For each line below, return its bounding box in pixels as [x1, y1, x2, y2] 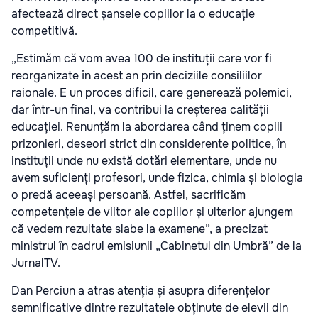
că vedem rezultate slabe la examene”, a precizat [11, 221, 268, 236]
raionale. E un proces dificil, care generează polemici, [11, 85, 292, 100]
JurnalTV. [11, 256, 60, 270]
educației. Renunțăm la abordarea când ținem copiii [11, 119, 283, 134]
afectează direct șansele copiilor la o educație [11, 6, 255, 21]
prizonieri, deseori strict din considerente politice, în [11, 136, 286, 151]
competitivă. [11, 23, 77, 38]
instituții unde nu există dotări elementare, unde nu [11, 153, 277, 168]
